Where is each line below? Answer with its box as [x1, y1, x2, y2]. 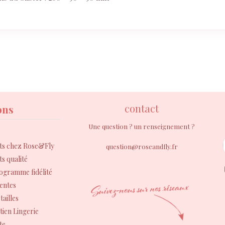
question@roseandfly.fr [105, 142, 178, 151]
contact [125, 101, 159, 115]
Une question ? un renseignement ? [88, 122, 195, 131]
